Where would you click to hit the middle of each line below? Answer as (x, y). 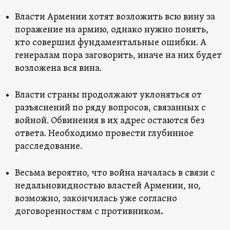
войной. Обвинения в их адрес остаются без (109, 121)
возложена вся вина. (58, 68)
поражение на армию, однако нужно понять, (111, 30)
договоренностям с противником (88, 212)
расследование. (48, 146)
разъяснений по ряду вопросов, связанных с (110, 108)
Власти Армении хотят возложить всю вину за (115, 17)
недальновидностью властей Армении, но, (108, 186)
